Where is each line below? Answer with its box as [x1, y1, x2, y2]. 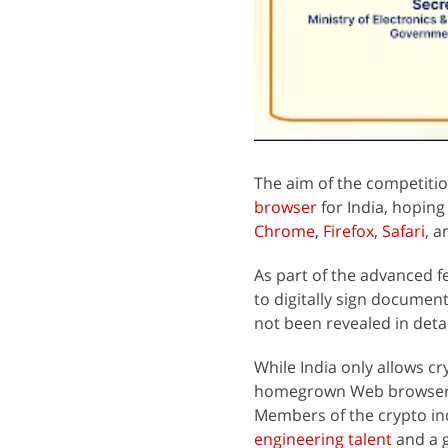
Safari [382, 219, 425, 242]
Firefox [323, 219, 374, 242]
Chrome [254, 219, 315, 242]
